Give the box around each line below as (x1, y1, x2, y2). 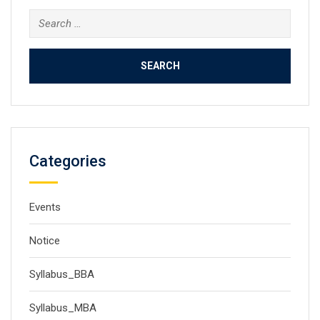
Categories (29, 152, 106, 170)
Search (29, 11, 61, 24)
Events (29, 201, 61, 214)
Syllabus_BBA (29, 268, 94, 281)
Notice (29, 234, 60, 247)
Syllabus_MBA (29, 301, 96, 314)
